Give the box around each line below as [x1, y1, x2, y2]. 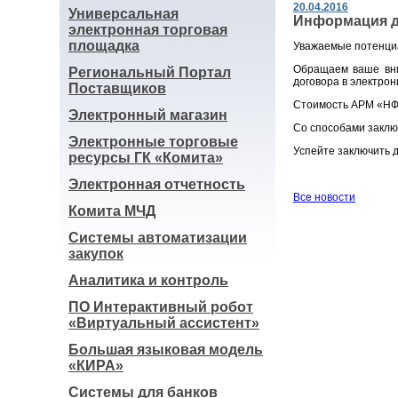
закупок [68, 246, 123, 261]
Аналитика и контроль [68, 273, 228, 288]
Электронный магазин [68, 107, 227, 123]
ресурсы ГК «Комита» [68, 150, 223, 165]
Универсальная [68, 6, 179, 21]
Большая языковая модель [68, 342, 263, 357]
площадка [68, 38, 139, 53]
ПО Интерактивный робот [68, 299, 253, 314]
